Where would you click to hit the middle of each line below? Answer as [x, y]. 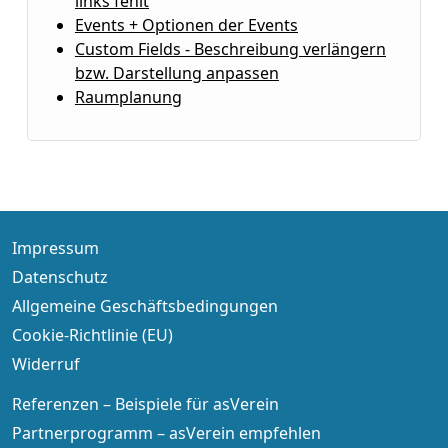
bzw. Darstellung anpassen [177, 73]
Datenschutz [60, 277]
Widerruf [46, 364]
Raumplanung [128, 97]
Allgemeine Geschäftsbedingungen [145, 306]
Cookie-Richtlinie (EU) [92, 335]
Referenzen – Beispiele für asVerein [145, 404]
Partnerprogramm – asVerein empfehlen [166, 433]
